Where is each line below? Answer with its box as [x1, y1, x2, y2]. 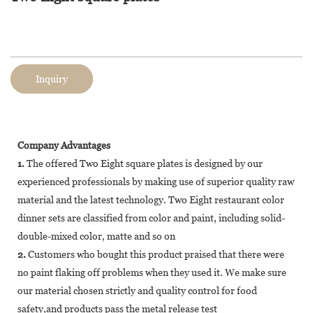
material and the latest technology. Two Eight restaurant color [17, 194, 284, 205]
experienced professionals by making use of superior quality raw [17, 175, 294, 187]
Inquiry [36, 73, 68, 85]
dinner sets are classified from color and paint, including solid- [17, 212, 285, 224]
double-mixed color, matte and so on [17, 230, 175, 242]
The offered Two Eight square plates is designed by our [24, 157, 263, 169]
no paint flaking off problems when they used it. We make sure [17, 266, 286, 278]
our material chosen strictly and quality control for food [17, 284, 257, 296]
